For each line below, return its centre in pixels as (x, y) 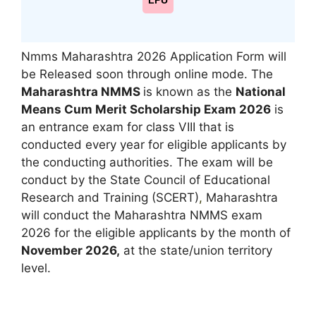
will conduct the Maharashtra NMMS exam (142, 215)
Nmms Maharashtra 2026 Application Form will (154, 56)
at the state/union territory (196, 250)
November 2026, (71, 250)
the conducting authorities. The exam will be (147, 162)
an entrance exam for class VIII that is (128, 127)
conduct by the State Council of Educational (146, 180)
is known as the (189, 91)
